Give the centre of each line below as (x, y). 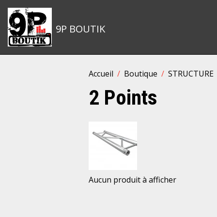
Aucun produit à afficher (132, 180)
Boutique (141, 74)
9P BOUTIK (80, 29)
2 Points (123, 98)
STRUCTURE (191, 74)
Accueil (101, 74)
